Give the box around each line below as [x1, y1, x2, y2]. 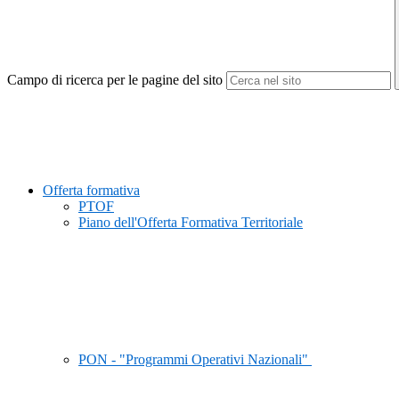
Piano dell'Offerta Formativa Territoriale [78, 215, 303, 231]
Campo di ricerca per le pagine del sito [7, 72, 223, 88]
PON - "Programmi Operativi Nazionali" [78, 352, 312, 368]
